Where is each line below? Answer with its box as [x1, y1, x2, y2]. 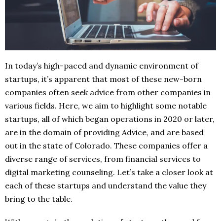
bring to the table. [5, 194, 73, 204]
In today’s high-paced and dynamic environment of [5, 61, 198, 71]
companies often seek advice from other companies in [5, 87, 211, 98]
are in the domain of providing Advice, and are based [5, 127, 204, 138]
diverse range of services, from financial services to [5, 154, 201, 164]
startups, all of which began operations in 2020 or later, [5, 114, 215, 124]
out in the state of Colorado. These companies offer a [5, 141, 208, 151]
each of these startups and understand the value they [5, 181, 206, 191]
